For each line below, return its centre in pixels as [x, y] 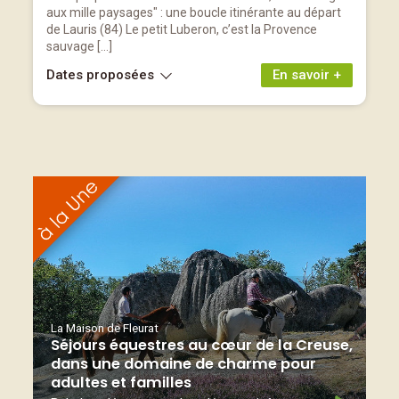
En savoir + [307, 75]
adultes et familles [121, 383]
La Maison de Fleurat [105, 328]
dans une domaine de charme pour [183, 364]
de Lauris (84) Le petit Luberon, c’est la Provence [182, 29]
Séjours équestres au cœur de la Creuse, [202, 345]
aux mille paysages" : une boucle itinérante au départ [194, 12]
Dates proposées [102, 75]
